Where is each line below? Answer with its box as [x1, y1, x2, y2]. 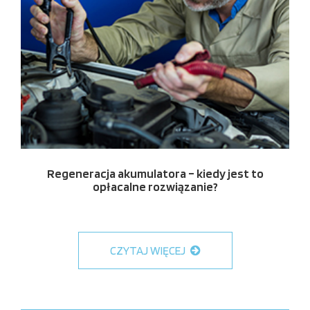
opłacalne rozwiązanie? [92, 179, 218, 194]
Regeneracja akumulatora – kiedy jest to [46, 165, 264, 181]
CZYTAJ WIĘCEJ [109, 243, 188, 257]
